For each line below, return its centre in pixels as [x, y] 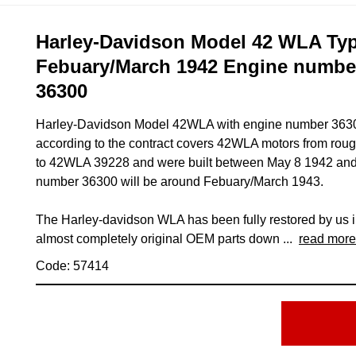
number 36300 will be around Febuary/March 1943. [180, 181]
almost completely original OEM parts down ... [167, 238]
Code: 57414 [72, 265]
